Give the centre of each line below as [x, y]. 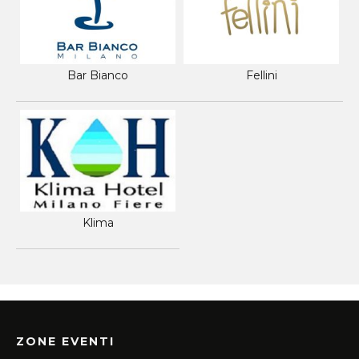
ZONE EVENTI [65, 342]
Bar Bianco [98, 76]
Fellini [261, 76]
